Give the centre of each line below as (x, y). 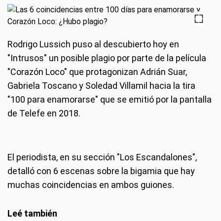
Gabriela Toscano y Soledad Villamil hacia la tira (101, 86)
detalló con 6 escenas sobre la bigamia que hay (101, 171)
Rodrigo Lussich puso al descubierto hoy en (93, 44)
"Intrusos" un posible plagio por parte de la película (107, 58)
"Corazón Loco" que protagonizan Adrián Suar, (97, 72)
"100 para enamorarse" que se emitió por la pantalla (110, 99)
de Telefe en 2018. (44, 113)
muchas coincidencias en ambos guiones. (91, 185)
